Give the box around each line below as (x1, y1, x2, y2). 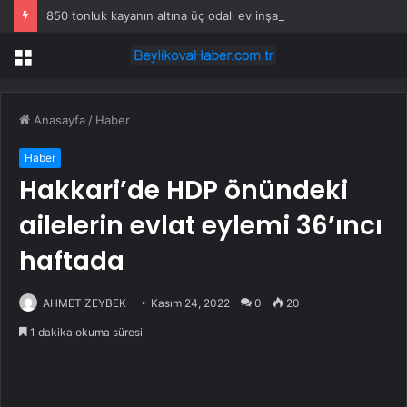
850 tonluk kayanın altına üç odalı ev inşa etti (46, 8, 301, 23)
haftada (19, 243, 124, 280)
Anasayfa (30, 113, 85, 128)
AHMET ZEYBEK (43, 296, 126, 311)
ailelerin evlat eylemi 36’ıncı (19, 208, 382, 244)
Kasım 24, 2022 (151, 296, 230, 311)
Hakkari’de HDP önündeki (19, 173, 348, 209)
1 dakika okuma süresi (27, 325, 143, 340)
